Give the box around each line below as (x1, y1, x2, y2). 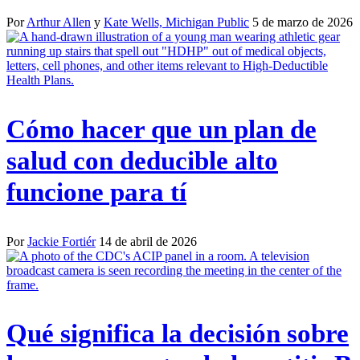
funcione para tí (6, 177, 186, 207)
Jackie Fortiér (27, 234, 96, 248)
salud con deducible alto (6, 145, 278, 175)
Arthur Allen (27, 14, 91, 29)
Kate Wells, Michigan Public (104, 14, 249, 29)
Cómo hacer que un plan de (6, 114, 317, 144)
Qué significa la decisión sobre (6, 319, 349, 349)
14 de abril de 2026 (99, 234, 197, 248)
